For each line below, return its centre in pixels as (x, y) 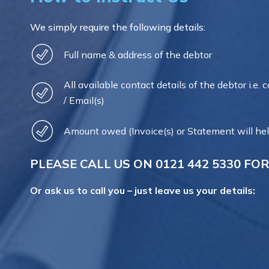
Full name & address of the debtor (139, 54)
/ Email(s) (84, 101)
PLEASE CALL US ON (93, 163)
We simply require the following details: (118, 27)
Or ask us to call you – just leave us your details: (144, 190)
